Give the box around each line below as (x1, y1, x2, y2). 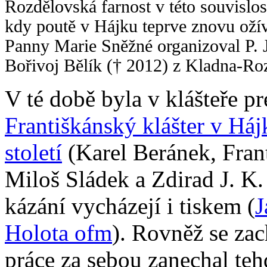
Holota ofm (5, 219, 112, 246)
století (5, 139, 62, 165)
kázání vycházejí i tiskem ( (5, 193, 255, 219)
